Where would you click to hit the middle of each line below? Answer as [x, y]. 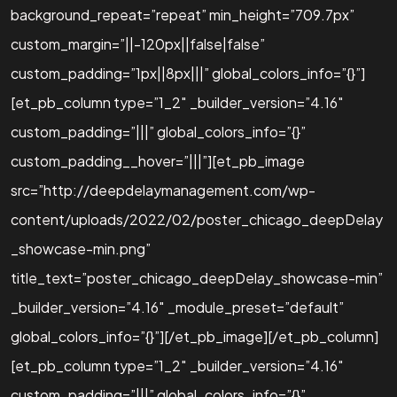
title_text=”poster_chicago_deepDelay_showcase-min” [197, 277]
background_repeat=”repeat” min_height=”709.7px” [183, 14]
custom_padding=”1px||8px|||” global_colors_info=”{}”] [188, 73]
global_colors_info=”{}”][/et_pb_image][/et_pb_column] [195, 336]
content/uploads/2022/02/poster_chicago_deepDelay [197, 219]
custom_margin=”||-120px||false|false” [138, 43]
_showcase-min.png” [81, 248]
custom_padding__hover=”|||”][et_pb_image [158, 160]
